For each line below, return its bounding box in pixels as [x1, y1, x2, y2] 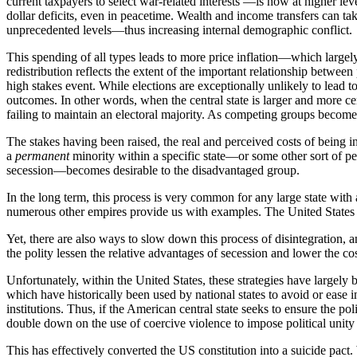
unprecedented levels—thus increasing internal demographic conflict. [6, 22, 352, 37]
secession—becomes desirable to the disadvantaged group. [6, 163, 300, 177]
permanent [15, 148, 73, 163]
